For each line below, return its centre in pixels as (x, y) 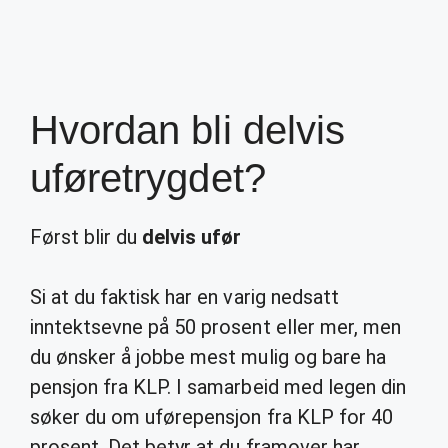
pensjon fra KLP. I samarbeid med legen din (218, 387)
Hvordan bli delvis (187, 130)
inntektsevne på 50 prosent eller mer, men (215, 327)
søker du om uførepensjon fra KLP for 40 (211, 417)
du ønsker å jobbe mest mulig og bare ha (208, 357)
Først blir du (86, 237)
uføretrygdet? (148, 178)
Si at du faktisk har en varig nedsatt (184, 297)
